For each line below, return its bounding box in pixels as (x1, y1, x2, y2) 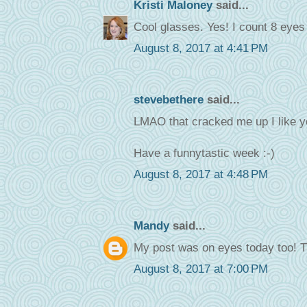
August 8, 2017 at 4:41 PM (133, 42, 268, 56)
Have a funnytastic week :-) (133, 146, 275, 160)
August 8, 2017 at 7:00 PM (133, 262, 268, 276)
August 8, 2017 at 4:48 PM (133, 168, 268, 182)
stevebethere (133, 93, 204, 107)
